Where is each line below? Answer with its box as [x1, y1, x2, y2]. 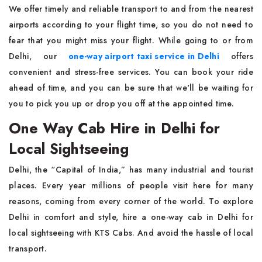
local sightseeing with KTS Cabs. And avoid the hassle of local [9, 226, 253, 239]
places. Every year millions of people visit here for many [9, 179, 253, 191]
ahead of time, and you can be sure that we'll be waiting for [9, 81, 253, 94]
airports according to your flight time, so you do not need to [9, 18, 253, 30]
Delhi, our [9, 50, 68, 62]
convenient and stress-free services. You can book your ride [9, 65, 253, 78]
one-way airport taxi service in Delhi [68, 50, 220, 62]
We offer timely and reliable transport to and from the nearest [9, 2, 253, 15]
